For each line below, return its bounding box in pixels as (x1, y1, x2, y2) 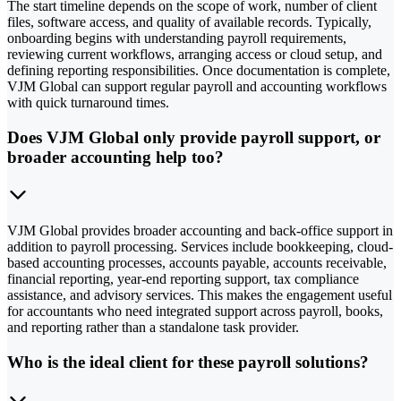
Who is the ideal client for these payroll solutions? (7, 353, 369, 372)
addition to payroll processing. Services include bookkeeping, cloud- (7, 239, 393, 255)
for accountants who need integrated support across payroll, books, (7, 303, 383, 320)
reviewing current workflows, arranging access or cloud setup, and (7, 46, 382, 62)
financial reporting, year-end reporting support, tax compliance (7, 271, 359, 287)
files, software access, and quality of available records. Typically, (7, 13, 371, 30)
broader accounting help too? (7, 147, 224, 166)
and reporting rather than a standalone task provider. (7, 320, 299, 336)
